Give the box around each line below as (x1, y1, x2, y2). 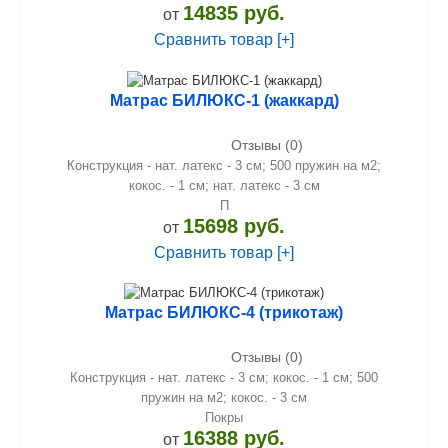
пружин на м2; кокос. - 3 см (141, 390, 307, 406)
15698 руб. (183, 214, 285, 237)
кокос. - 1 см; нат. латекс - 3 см (128, 177, 320, 193)
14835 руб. (183, 2, 285, 25)
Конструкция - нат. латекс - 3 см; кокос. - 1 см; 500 (70, 370, 378, 386)
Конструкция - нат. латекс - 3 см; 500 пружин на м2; (67, 157, 381, 173)
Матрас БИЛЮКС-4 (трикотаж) (105, 304, 343, 322)
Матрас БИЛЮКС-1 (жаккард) (109, 91, 339, 109)
